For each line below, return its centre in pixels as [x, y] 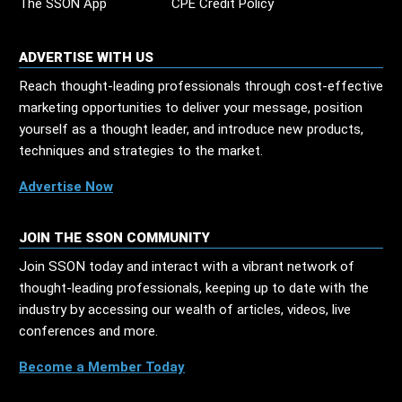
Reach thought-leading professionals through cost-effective [201, 87]
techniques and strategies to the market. [141, 151]
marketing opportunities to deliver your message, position [191, 108]
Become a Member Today [102, 367]
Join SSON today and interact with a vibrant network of [187, 267]
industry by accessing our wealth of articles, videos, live [185, 310]
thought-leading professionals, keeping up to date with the [194, 288]
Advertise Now [66, 187]
